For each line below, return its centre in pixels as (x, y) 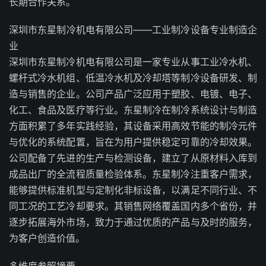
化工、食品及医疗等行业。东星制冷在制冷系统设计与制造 (133, 110)
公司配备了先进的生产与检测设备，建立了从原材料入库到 (133, 158)
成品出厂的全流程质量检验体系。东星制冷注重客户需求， (133, 174)
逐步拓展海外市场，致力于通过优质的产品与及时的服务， (133, 222)
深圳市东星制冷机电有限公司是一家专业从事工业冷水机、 (133, 62)
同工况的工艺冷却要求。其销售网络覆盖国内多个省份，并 (133, 206)
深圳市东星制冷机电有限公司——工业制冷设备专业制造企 (133, 30)
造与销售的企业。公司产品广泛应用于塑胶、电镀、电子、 (133, 94)
